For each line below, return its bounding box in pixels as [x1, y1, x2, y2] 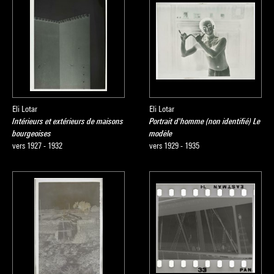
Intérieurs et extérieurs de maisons [12, 116, 124, 126]
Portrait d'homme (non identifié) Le [149, 116, 261, 126]
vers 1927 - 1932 [12, 141, 62, 150]
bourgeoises [12, 128, 51, 138]
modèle [149, 128, 172, 138]
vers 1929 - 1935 [149, 141, 199, 150]
